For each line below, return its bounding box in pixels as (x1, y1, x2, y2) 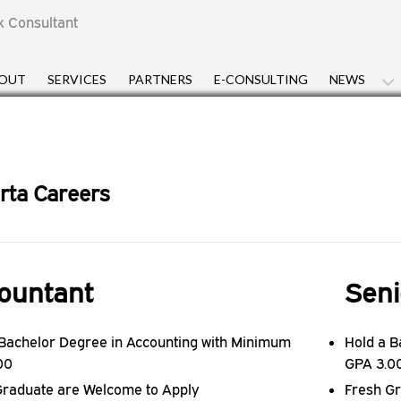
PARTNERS (128, 72, 192, 87)
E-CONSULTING (214, 72, 308, 87)
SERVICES (47, 72, 107, 87)
